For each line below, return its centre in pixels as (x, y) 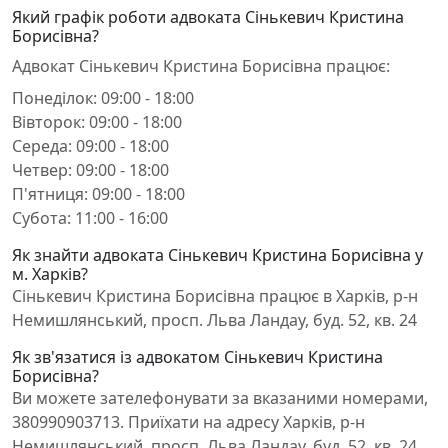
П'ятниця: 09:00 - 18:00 (98, 194)
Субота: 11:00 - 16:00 (90, 218)
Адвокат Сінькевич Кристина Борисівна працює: (201, 66)
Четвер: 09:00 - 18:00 (90, 170)
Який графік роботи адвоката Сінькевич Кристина (208, 17)
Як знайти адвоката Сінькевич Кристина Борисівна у (217, 255)
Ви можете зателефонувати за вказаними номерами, (220, 398)
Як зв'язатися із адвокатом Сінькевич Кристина (197, 357)
